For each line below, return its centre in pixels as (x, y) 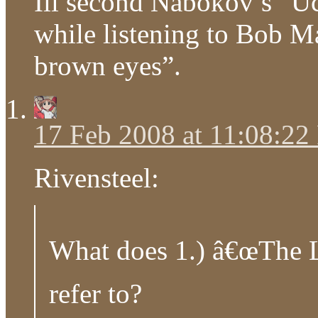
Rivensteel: (97, 177)
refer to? (96, 294)
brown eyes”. (108, 65)
